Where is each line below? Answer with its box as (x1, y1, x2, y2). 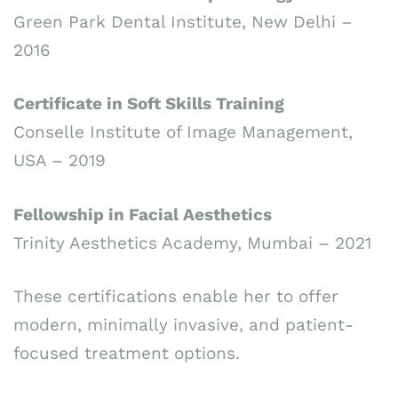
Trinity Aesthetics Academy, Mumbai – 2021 (13, 232, 371, 253)
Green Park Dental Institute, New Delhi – (13, 11, 353, 32)
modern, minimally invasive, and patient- (13, 314, 354, 336)
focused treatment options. (13, 343, 240, 364)
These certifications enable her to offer (13, 286, 338, 307)
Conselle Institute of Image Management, (13, 122, 353, 143)
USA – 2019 (13, 150, 106, 171)
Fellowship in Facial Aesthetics (13, 203, 272, 225)
